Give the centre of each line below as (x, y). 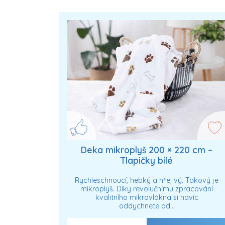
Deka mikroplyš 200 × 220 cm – (147, 150)
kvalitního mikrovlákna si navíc (147, 197)
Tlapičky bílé (147, 160)
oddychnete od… (147, 206)
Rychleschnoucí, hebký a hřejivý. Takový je (147, 180)
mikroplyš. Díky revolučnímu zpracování (147, 189)
